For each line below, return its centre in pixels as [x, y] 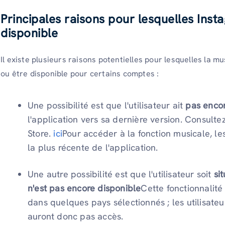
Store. [41, 134]
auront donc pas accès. [77, 216]
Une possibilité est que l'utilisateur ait [105, 105]
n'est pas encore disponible [84, 188]
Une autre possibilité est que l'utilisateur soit [121, 174]
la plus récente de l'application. [93, 148]
